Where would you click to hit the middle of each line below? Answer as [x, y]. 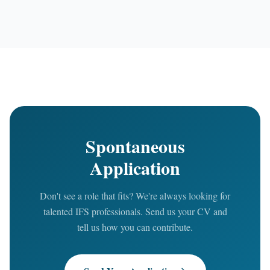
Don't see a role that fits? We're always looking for [135, 196]
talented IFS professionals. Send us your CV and [135, 211]
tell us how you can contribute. [135, 227]
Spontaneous [135, 146]
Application [135, 168]
